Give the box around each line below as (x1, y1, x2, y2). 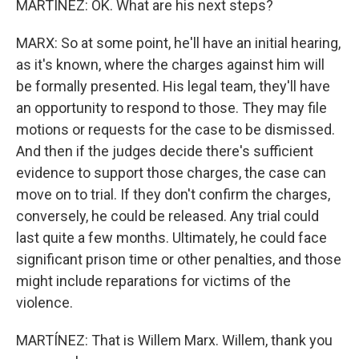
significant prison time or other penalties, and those (16, 251, 341, 268)
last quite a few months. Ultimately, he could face (16, 229, 327, 246)
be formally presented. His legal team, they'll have (16, 78, 330, 95)
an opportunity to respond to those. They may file (16, 99, 327, 116)
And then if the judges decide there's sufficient (16, 143, 313, 159)
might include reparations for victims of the (16, 272, 291, 289)
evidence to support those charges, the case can (16, 164, 326, 181)
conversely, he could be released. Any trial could (16, 208, 319, 224)
